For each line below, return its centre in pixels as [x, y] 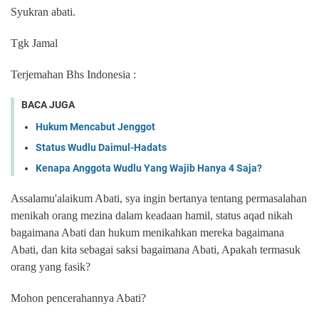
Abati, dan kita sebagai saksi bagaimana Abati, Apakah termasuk [156, 249]
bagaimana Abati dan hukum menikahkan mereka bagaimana [147, 232]
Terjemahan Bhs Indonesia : [73, 75]
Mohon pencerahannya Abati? [80, 298]
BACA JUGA [48, 105]
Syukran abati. [43, 12]
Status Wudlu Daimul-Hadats [101, 147]
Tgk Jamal [34, 43]
